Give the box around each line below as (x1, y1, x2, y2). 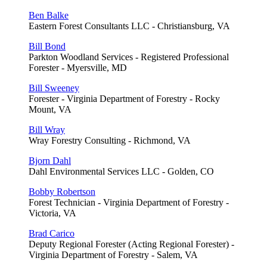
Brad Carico (29, 228, 74, 238)
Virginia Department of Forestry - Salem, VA (29, 249, 198, 260)
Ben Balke (29, 10, 69, 20)
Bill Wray (29, 124, 65, 135)
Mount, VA (29, 104, 72, 114)
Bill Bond (29, 41, 66, 51)
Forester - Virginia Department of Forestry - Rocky (29, 93, 220, 104)
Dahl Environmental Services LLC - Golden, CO (29, 166, 214, 176)
